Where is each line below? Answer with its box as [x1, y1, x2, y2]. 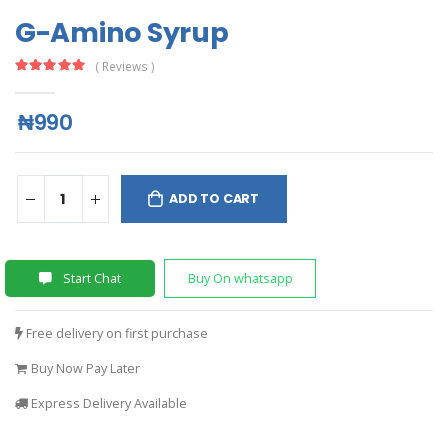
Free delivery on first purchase [23, 324, 208, 342]
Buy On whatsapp [187, 269, 293, 287]
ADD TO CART [169, 190, 260, 208]
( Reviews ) [95, 57, 155, 74]
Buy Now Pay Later [27, 359, 140, 377]
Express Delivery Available [27, 394, 187, 412]
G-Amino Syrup [15, 14, 229, 52]
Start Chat [60, 269, 121, 287]
